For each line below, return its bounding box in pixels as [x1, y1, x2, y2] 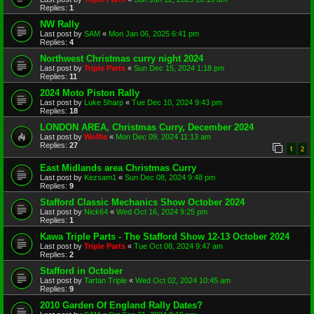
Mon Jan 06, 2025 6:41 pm [109, 29, 199, 38]
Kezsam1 [84, 173, 116, 182]
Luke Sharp [84, 97, 123, 107]
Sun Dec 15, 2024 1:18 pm [134, 63, 224, 72]
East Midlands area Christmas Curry [40, 163, 196, 174]
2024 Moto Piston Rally [40, 87, 139, 98]
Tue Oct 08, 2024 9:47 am [134, 242, 223, 251]
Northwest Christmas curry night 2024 [40, 53, 203, 64]
